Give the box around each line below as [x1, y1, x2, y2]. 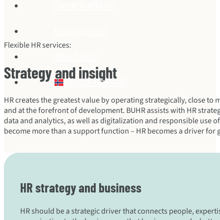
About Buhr [53, 49, 101, 63]
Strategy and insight [4, 63, 117, 82]
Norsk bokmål [67, 74, 126, 89]
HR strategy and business [20, 179, 141, 195]
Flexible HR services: [4, 39, 71, 51]
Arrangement [53, 23, 108, 38]
